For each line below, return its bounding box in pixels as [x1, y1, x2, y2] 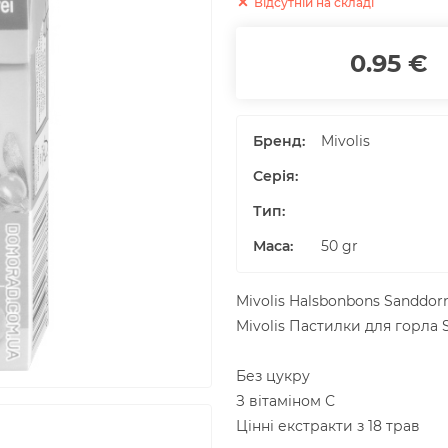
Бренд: [253, 132, 305, 150]
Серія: [253, 167, 298, 185]
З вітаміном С [236, 392, 335, 410]
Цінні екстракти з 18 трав [236, 417, 420, 435]
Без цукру [236, 367, 310, 385]
